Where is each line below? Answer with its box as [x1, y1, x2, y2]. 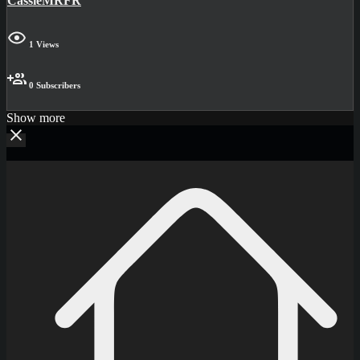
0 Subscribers [27, 80, 80, 91]
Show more [6, 111, 65, 125]
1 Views [27, 39, 59, 50]
